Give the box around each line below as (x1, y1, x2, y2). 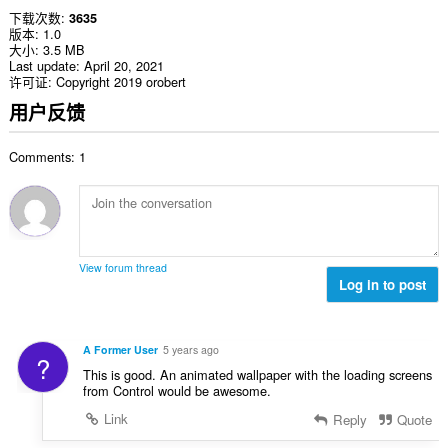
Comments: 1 (8, 147, 86, 167)
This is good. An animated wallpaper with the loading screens (82, 364, 432, 384)
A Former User (82, 341, 158, 357)
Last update (8, 56, 76, 76)
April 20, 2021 (83, 56, 164, 76)
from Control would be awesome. (82, 380, 271, 400)
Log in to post (339, 275, 427, 295)
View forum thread (78, 260, 167, 276)
